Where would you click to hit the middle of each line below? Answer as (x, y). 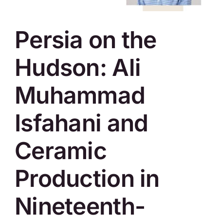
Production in (87, 179)
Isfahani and (82, 123)
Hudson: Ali (78, 68)
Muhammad (80, 95)
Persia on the (86, 40)
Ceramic (61, 151)
